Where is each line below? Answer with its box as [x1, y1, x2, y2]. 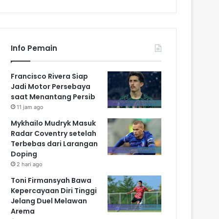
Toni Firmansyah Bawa [11, 175, 92, 185]
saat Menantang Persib [11, 91, 96, 102]
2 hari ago [17, 160, 43, 168]
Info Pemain [11, 43, 58, 53]
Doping [11, 149, 38, 159]
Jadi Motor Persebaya [11, 81, 91, 91]
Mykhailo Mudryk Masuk [11, 118, 96, 128]
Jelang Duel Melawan [11, 196, 88, 206]
